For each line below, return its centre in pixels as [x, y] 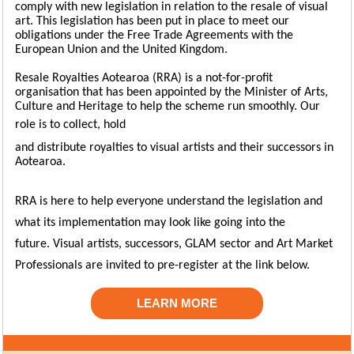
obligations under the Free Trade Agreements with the [154, 36]
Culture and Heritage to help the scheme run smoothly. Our [168, 107]
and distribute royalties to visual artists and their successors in [174, 148]
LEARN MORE [177, 303]
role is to [39, 125]
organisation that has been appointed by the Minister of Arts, [171, 92]
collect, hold [94, 125]
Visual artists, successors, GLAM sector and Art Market [193, 244]
